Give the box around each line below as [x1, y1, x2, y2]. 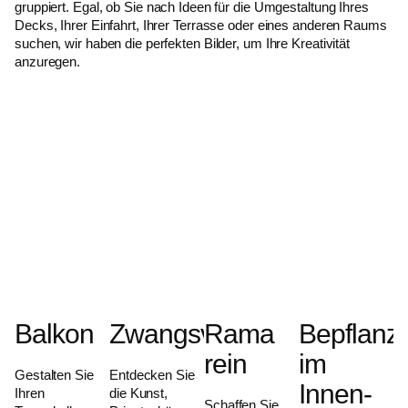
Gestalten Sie [15, 367, 94, 382]
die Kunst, [109, 385, 168, 401]
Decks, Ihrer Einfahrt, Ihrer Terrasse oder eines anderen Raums [15, 17, 387, 33]
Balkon [15, 319, 94, 349]
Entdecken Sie [109, 367, 195, 382]
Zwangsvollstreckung [109, 319, 350, 349]
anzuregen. [15, 54, 81, 69]
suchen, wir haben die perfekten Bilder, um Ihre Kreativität [15, 36, 351, 51]
